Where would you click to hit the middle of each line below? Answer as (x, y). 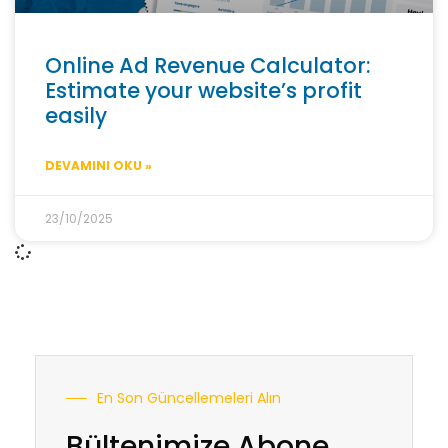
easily (76, 115)
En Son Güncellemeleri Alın (189, 398)
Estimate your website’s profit (203, 90)
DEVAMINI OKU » (98, 165)
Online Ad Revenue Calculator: (208, 65)
